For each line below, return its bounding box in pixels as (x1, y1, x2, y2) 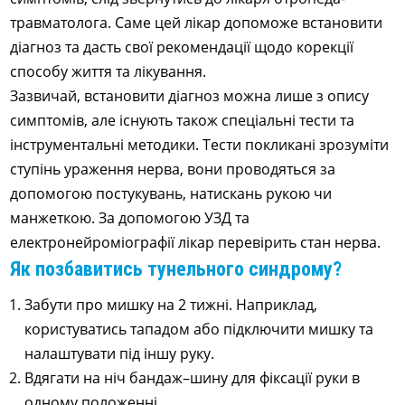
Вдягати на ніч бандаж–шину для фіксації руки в (24, 368, 361, 388)
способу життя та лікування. (10, 61, 211, 81)
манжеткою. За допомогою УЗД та (10, 208, 250, 228)
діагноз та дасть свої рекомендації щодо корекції (10, 37, 354, 57)
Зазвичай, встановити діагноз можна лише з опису (10, 86, 370, 106)
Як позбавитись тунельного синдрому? (10, 258, 343, 280)
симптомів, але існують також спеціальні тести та (10, 110, 355, 130)
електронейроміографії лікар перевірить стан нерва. (10, 232, 385, 252)
